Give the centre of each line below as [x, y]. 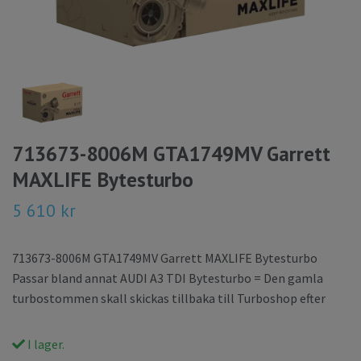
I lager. [45, 344]
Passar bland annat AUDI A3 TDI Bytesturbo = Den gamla [168, 278]
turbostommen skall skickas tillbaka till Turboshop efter [169, 299]
